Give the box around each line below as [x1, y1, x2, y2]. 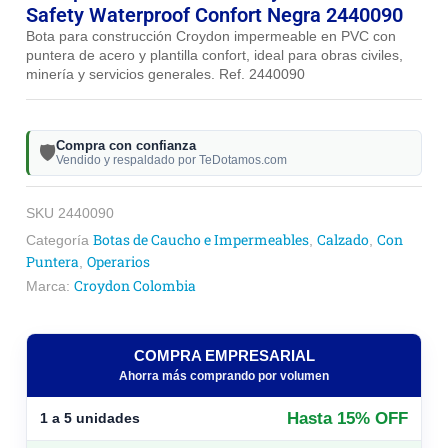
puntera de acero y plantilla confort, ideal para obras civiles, [26, 46, 403, 63]
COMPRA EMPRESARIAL [133, 347, 315, 365]
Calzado [317, 229, 369, 249]
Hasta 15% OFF [287, 409, 408, 429]
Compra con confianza [56, 138, 196, 153]
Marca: [26, 278, 74, 295]
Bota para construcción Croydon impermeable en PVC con [26, 27, 396, 44]
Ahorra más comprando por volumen [119, 369, 329, 384]
